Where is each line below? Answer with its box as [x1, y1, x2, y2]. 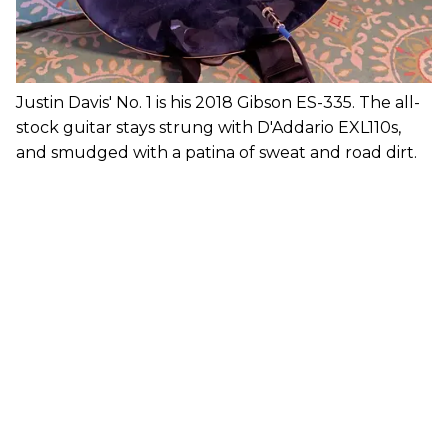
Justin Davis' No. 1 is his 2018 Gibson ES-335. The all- [16, 92, 420, 112]
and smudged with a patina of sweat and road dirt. [16, 142, 417, 162]
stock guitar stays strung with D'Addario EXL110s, [16, 117, 401, 137]
